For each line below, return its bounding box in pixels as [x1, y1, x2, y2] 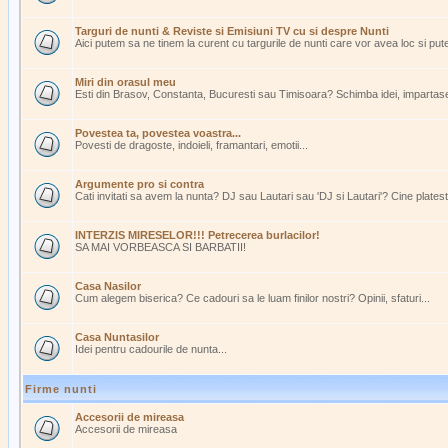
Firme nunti [25, 383, 97, 395]
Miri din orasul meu [75, 76, 176, 88]
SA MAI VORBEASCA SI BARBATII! [75, 241, 246, 253]
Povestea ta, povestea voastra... [75, 127, 241, 139]
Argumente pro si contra [75, 178, 204, 190]
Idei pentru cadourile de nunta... [75, 343, 227, 355]
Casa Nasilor [75, 280, 141, 292]
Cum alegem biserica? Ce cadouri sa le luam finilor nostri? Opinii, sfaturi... [75, 292, 430, 304]
